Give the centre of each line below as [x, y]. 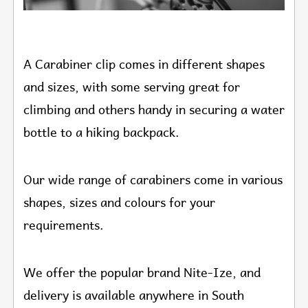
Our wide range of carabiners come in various [153, 180]
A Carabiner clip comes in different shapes [144, 65]
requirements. [64, 225]
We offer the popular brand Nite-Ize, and [142, 273]
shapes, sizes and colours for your [119, 203]
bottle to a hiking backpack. [101, 133]
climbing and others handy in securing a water [154, 110]
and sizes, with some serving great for [132, 87]
